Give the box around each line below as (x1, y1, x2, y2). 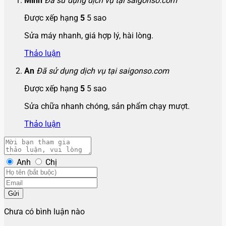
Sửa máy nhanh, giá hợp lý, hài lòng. (24, 30, 153, 40)
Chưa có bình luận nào (4, 206, 85, 216)
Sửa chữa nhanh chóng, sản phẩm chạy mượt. (24, 101, 190, 111)
